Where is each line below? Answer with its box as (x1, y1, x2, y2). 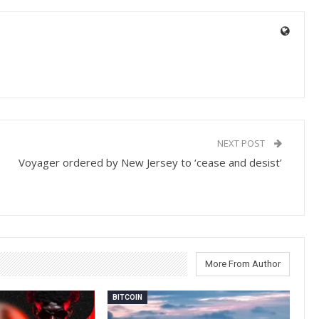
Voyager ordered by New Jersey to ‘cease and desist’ (19, 155, 283, 169)
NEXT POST (217, 136, 268, 150)
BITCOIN (113, 293, 143, 301)
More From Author (205, 258, 281, 269)
